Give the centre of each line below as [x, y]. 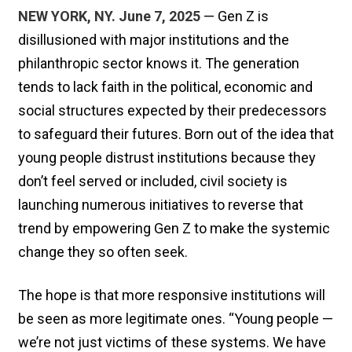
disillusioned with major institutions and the [154, 39]
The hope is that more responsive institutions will [172, 295]
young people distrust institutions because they [167, 157]
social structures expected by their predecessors [172, 110]
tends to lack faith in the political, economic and [165, 86]
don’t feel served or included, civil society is [153, 181]
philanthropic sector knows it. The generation [159, 63]
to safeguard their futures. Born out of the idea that [176, 134]
